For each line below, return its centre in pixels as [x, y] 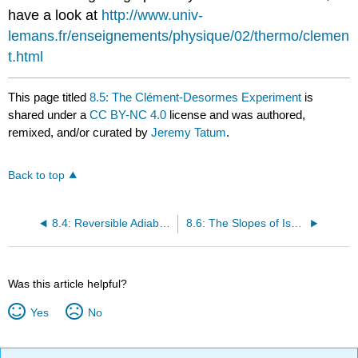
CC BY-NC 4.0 [128, 114]
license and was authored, [236, 114]
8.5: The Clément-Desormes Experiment [196, 97]
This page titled [49, 97]
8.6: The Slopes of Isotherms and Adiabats [296, 223]
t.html [26, 57]
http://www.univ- [153, 16]
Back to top [37, 175]
